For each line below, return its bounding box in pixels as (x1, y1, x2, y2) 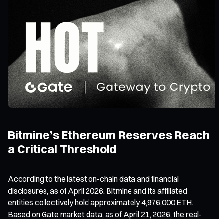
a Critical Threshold (8, 141, 116, 156)
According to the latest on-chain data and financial (8, 174, 179, 184)
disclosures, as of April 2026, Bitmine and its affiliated (8, 185, 187, 196)
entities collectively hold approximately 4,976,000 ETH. (8, 197, 193, 207)
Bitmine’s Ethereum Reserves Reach (8, 127, 210, 142)
